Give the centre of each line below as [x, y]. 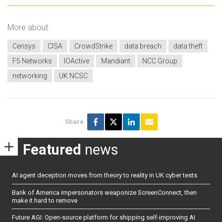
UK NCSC [73, 76]
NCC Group [160, 61]
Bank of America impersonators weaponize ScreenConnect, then [104, 192]
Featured [52, 149]
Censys [24, 46]
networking [30, 76]
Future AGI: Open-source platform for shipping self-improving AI [104, 217]
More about [28, 28]
